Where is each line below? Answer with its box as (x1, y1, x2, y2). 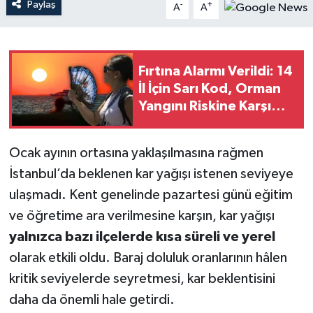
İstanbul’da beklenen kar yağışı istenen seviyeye (8, 166, 293, 181)
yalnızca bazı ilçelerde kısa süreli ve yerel (8, 229, 275, 244)
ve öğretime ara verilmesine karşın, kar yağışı (8, 208, 275, 223)
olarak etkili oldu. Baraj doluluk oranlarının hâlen (8, 250, 287, 265)
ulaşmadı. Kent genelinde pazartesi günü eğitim (8, 187, 293, 202)
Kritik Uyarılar (138, 117, 226, 131)
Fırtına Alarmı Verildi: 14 (138, 64, 293, 79)
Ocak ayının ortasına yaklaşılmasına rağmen (8, 145, 263, 160)
